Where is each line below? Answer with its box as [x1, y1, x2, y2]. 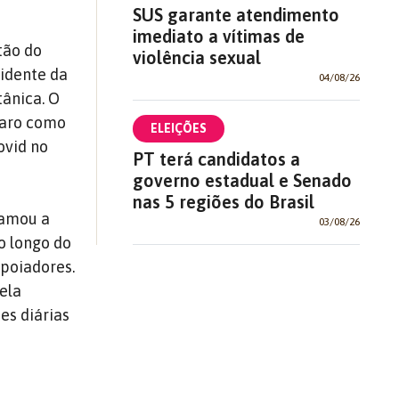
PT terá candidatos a [132, 148, 300, 169]
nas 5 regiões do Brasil [132, 191, 314, 212]
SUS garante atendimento [132, 4, 339, 25]
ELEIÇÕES [150, 120, 207, 135]
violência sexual [132, 46, 261, 68]
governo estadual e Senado [132, 169, 352, 191]
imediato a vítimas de [132, 25, 305, 46]
